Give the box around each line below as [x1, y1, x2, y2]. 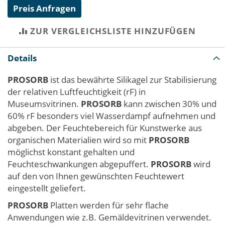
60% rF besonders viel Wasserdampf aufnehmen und [8, 109, 215, 122]
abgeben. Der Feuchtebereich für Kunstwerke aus [8, 122, 202, 134]
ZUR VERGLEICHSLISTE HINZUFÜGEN [30, 25, 196, 37]
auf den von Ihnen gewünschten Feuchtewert [8, 170, 184, 182]
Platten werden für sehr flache [48, 199, 169, 211]
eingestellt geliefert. [8, 182, 86, 194]
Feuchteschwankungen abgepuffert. [8, 158, 151, 170]
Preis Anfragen [13, 2, 76, 14]
